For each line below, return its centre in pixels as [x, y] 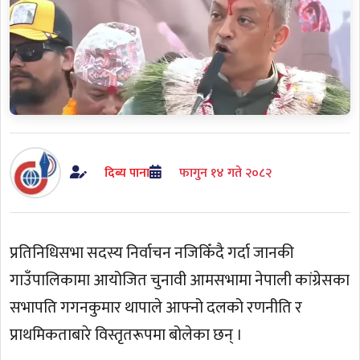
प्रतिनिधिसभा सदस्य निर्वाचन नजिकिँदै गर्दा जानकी [152, 254]
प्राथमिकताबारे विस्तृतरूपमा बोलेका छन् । [127, 335]
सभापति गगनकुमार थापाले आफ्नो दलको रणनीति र [156, 308]
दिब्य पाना [127, 172]
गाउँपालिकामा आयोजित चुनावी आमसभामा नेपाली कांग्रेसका [180, 281]
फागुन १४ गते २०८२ [225, 172]
